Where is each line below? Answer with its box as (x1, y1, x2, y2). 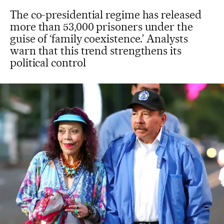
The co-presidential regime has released (10, 8, 201, 21)
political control (10, 56, 86, 69)
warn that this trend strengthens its (10, 44, 181, 57)
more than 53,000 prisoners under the (10, 20, 193, 33)
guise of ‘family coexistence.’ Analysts (10, 32, 188, 45)
